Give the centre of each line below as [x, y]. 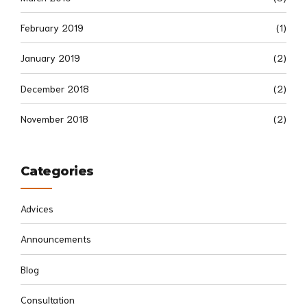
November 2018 [54, 119]
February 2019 [52, 28]
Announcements [56, 239]
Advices [37, 208]
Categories [57, 171]
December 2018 [55, 88]
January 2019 [50, 58]
